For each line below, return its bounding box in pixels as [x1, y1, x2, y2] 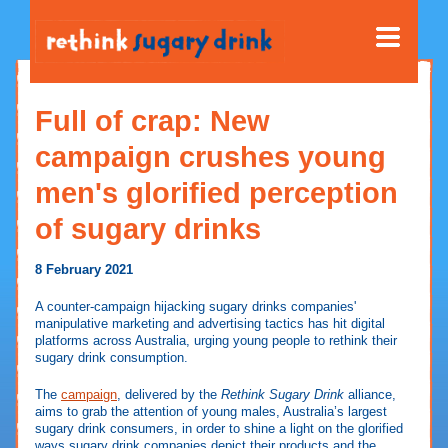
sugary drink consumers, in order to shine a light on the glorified [35, 421, 403, 437]
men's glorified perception [35, 176, 398, 209]
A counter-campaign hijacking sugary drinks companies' [35, 299, 356, 315]
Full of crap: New [35, 104, 270, 137]
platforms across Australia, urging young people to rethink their [35, 333, 397, 349]
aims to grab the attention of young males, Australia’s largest [35, 404, 387, 420]
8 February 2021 [35, 262, 133, 278]
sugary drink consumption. [35, 350, 188, 366]
